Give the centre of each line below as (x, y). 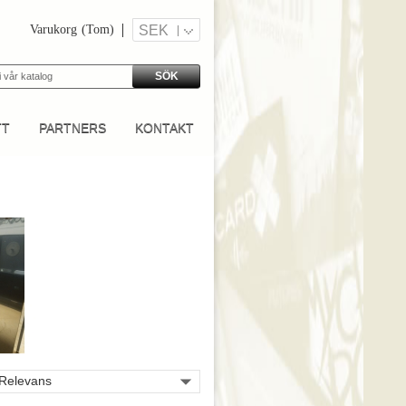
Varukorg (53, 29)
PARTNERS (72, 127)
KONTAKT (164, 127)
